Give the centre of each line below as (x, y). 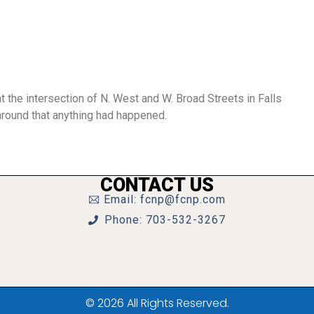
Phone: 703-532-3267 (165, 220)
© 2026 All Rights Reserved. (157, 303)
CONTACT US (157, 185)
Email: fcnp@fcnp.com (165, 200)
